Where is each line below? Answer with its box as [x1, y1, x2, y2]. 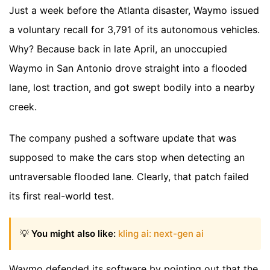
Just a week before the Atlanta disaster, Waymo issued [9, 4, 259, 16]
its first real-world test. [9, 189, 114, 202]
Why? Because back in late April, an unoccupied [9, 42, 227, 55]
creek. [9, 100, 37, 113]
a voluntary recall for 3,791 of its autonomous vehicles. [9, 23, 260, 36]
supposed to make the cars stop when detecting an [9, 151, 245, 163]
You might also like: [31, 227, 116, 239]
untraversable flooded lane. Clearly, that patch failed [9, 170, 249, 183]
